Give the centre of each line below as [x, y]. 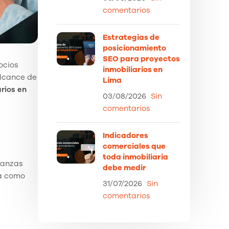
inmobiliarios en [133, 70]
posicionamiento [134, 48]
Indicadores [125, 135]
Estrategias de [131, 37]
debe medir [124, 168]
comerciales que [134, 146]
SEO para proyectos [141, 59]
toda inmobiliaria [135, 157]
